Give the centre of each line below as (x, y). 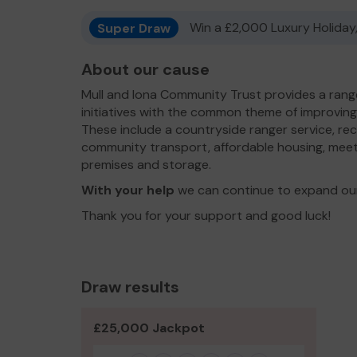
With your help (128, 190)
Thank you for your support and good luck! (206, 216)
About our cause (145, 69)
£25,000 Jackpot (149, 328)
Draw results (130, 287)
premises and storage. (148, 165)
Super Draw (134, 27)
